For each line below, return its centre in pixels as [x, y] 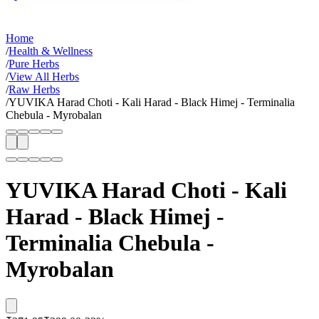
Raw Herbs [34, 89]
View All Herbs [44, 77]
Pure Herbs [34, 64]
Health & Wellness [51, 51]
